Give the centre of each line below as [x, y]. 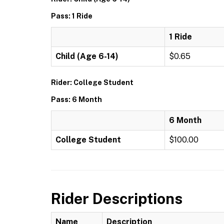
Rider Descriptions [117, 198]
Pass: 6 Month [76, 99]
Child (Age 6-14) [87, 56]
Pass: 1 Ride [72, 16]
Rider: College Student [92, 82]
